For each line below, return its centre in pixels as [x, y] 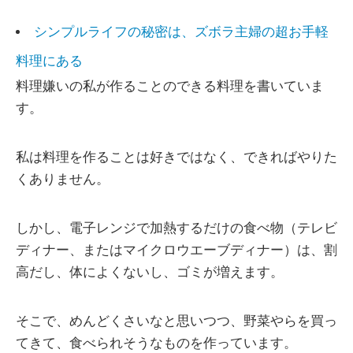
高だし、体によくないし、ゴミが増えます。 [150, 272]
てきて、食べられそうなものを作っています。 [156, 343]
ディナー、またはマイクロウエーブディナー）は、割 [176, 250]
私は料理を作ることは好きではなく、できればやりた [176, 157]
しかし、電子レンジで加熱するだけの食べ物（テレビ [176, 228]
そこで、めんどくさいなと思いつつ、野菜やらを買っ [176, 321]
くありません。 [63, 179]
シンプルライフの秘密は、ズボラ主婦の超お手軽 [181, 32]
